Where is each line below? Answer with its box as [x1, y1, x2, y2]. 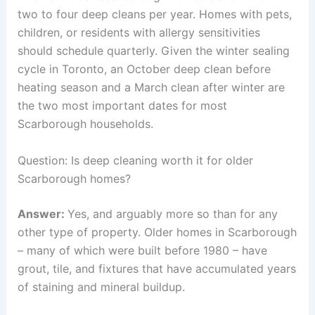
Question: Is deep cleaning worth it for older [17, 153, 253, 167]
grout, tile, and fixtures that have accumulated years [17, 261, 296, 276]
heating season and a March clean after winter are [17, 80, 285, 95]
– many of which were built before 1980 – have [17, 243, 267, 257]
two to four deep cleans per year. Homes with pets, [17, 7, 292, 22]
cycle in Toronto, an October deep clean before [17, 62, 271, 77]
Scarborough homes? [17, 171, 131, 186]
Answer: [17, 206, 67, 221]
